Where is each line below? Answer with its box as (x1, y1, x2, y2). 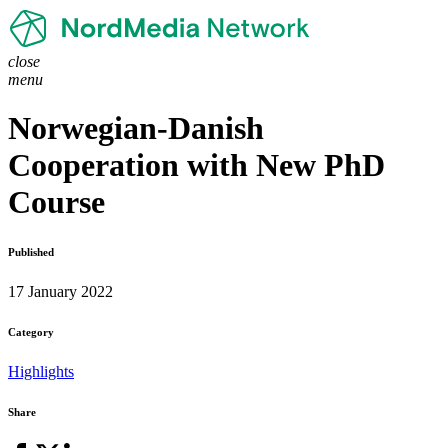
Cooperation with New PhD (8, 147, 385, 184)
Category (8, 326, 54, 339)
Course (8, 184, 105, 221)
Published (8, 246, 54, 259)
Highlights (8, 363, 74, 381)
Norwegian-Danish (8, 110, 264, 147)
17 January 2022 (8, 283, 113, 301)
